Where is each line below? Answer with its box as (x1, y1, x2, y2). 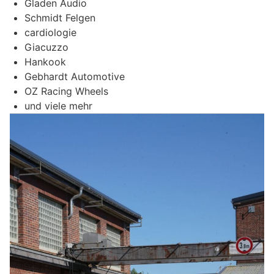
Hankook (24, 55, 66, 68)
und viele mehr (24, 99, 92, 112)
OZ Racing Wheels (24, 84, 108, 97)
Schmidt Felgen (24, 11, 95, 24)
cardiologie (24, 26, 76, 39)
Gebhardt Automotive (24, 70, 125, 83)
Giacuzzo (24, 40, 68, 53)
